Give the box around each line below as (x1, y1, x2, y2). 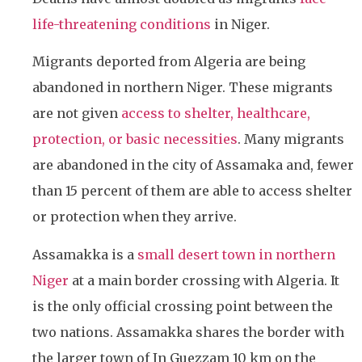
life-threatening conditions (32, 16, 211, 32)
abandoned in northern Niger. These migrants (32, 79, 333, 96)
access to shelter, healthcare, (121, 105, 310, 122)
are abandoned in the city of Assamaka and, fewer (32, 157, 354, 174)
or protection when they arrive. (32, 208, 237, 225)
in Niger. (211, 16, 270, 32)
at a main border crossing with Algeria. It (69, 271, 339, 288)
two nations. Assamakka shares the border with (32, 323, 344, 340)
